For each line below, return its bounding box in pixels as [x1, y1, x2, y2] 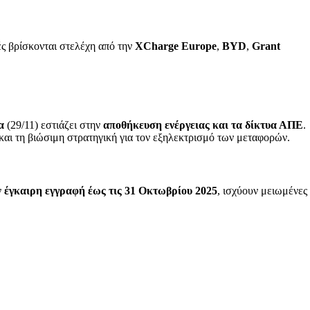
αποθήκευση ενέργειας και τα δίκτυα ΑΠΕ [103, 118, 303, 131]
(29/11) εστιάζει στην [4, 118, 103, 131]
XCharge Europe [135, 40, 217, 53]
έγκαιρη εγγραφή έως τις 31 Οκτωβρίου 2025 [4, 185, 217, 197]
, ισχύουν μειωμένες [217, 185, 307, 197]
